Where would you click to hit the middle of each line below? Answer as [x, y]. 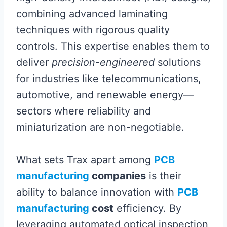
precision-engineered [103, 63]
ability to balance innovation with [97, 192]
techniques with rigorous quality [93, 30]
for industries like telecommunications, [109, 79]
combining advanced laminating [92, 14]
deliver [34, 63]
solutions [178, 63]
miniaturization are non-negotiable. [100, 127]
